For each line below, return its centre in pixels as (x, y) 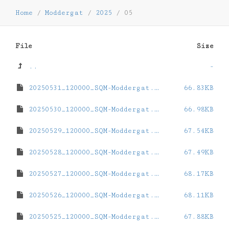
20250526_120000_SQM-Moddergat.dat (89, 195)
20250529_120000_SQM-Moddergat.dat (89, 131)
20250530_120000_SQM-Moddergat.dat (89, 109)
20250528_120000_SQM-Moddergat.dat (89, 152)
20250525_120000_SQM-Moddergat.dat (89, 217)
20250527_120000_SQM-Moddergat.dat (89, 174)
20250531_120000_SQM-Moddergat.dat (89, 88)
